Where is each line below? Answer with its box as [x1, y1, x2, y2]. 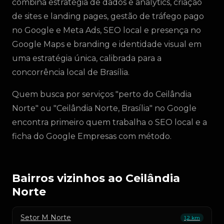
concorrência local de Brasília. [12, 67, 129, 77]
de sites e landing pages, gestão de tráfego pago [12, 11, 204, 21]
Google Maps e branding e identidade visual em [12, 39, 201, 49]
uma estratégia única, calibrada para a [12, 53, 161, 63]
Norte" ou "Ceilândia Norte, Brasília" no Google [12, 103, 196, 113]
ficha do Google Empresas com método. [12, 131, 171, 141]
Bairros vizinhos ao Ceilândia [12, 171, 180, 185]
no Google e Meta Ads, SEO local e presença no [12, 25, 201, 35]
